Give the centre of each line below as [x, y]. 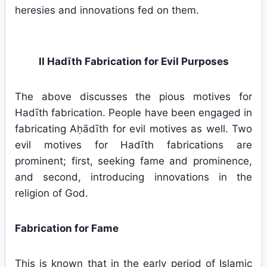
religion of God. [52, 193]
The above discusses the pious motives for [133, 97]
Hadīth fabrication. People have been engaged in [133, 113]
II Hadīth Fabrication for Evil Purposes [133, 61]
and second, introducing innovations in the [133, 177]
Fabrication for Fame [67, 228]
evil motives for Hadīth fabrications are [133, 145]
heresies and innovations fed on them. [107, 10]
